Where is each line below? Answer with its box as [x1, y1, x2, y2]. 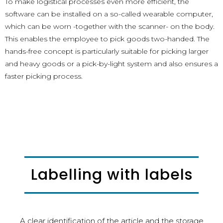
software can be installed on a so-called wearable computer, [5, 9, 213, 18]
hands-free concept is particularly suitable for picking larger [5, 46, 209, 56]
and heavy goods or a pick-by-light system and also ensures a [5, 59, 218, 68]
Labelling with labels [30, 164, 193, 185]
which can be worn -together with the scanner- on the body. [5, 21, 215, 31]
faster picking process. [5, 71, 83, 81]
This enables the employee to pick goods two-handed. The [5, 34, 210, 43]
